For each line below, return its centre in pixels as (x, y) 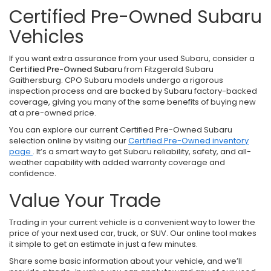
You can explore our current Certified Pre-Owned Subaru (121, 130)
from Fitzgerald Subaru (168, 69)
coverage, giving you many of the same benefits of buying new (132, 102)
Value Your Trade (85, 201)
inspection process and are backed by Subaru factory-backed (133, 91)
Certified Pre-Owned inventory (188, 141)
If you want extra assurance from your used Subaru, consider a (132, 58)
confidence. (33, 173)
